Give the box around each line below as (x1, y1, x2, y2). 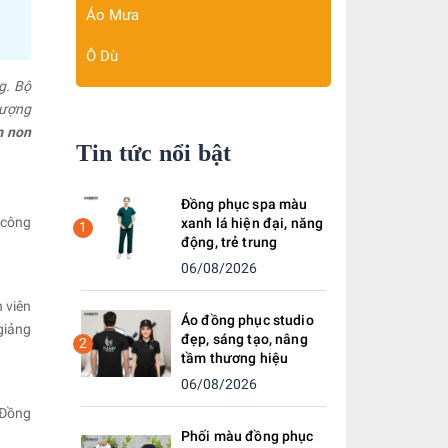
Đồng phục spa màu (181, 196, 308, 212)
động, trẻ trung (181, 234, 278, 250)
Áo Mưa (86, 6, 139, 24)
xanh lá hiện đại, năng (181, 215, 324, 231)
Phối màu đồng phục (181, 428, 314, 444)
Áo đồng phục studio (181, 312, 314, 328)
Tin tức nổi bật (76, 140, 232, 166)
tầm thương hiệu (181, 350, 289, 366)
